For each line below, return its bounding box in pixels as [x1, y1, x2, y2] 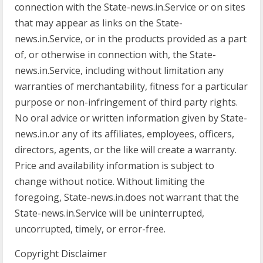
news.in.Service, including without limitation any [15, 64, 224, 77]
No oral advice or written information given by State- [15, 112, 247, 124]
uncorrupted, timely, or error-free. [15, 222, 166, 235]
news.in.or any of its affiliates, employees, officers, [15, 127, 234, 140]
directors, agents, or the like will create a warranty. [15, 143, 237, 156]
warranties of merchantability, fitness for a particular [15, 80, 248, 93]
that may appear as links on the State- [15, 16, 183, 29]
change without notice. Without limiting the [15, 175, 205, 188]
